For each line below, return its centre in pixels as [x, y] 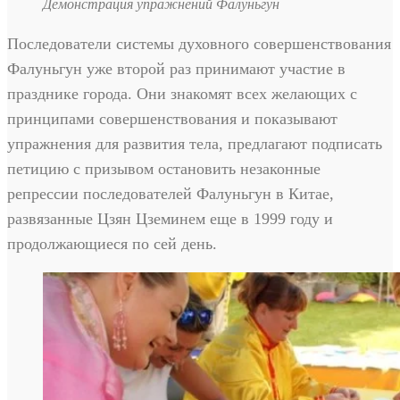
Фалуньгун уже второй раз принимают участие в [176, 69]
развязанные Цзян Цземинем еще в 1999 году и [170, 219]
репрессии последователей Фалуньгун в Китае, [171, 194]
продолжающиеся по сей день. [112, 244]
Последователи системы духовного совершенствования [199, 44]
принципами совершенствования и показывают [172, 119]
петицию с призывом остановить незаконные [164, 169]
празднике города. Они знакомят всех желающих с [182, 94]
